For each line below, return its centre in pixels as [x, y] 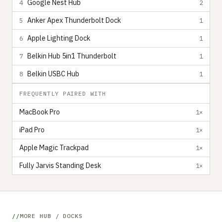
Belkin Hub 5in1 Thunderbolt [72, 56]
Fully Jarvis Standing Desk [60, 166]
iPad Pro [32, 130]
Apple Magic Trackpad [54, 148]
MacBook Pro [40, 112]
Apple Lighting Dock [59, 38]
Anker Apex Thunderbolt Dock [74, 20]
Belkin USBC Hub [53, 74]
